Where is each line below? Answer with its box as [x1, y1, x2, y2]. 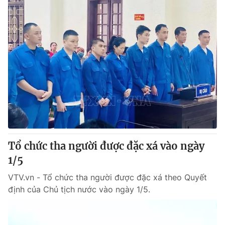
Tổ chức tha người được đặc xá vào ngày [8, 140, 204, 152]
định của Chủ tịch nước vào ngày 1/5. [8, 184, 150, 194]
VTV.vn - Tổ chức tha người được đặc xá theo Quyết [8, 172, 207, 182]
